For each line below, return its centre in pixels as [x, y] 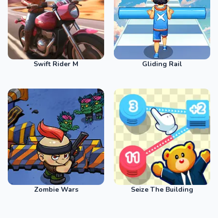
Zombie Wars [56, 190]
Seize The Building [162, 190]
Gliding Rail [162, 64]
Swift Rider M [56, 64]
